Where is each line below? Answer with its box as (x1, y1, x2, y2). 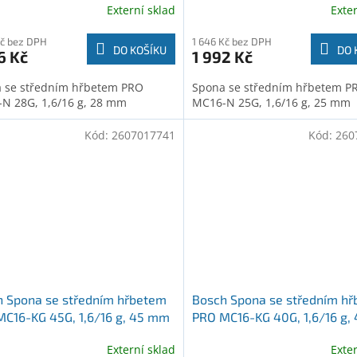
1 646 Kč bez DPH (191, 34, 272, 48)
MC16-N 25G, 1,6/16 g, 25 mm (191, 94, 351, 110)
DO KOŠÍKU (112, 42, 167, 57)
